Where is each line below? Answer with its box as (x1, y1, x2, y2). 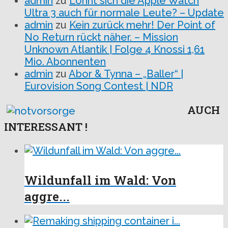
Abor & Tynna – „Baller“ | (69, 68, 183, 80)
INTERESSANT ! (4, 120, 88, 134)
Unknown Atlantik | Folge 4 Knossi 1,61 (24, 43, 205, 55)
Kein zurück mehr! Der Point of (69, 19, 215, 31)
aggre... (24, 188, 70, 205)
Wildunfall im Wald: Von (24, 172, 176, 188)
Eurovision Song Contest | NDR (24, 80, 173, 92)
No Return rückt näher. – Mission (24, 31, 178, 43)
